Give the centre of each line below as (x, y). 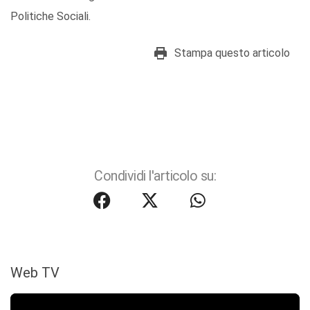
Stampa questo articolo (232, 53)
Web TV (35, 273)
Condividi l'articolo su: (155, 176)
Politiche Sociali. (51, 17)
